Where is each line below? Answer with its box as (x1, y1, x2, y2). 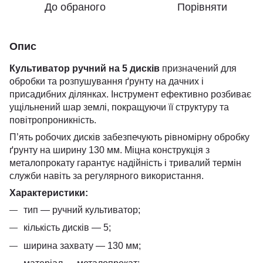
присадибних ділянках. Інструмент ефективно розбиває (9, 89, 251, 99)
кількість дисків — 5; (23, 222, 111, 233)
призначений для (162, 63, 237, 73)
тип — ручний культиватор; (23, 205, 140, 215)
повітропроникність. (9, 115, 96, 125)
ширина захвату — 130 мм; (23, 240, 141, 251)
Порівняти (177, 1, 227, 13)
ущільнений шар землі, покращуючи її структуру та (9, 102, 229, 112)
